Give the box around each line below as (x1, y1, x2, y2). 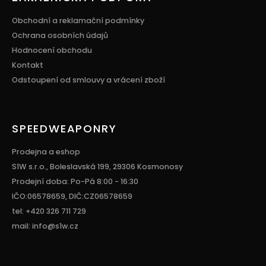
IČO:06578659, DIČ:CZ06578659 (12, 191, 132, 202)
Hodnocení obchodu (12, 45, 92, 56)
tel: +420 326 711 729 (12, 206, 86, 217)
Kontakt (12, 60, 43, 71)
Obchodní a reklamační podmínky (12, 15, 144, 26)
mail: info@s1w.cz (12, 221, 78, 232)
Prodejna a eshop (12, 147, 80, 157)
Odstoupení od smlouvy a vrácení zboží (12, 75, 165, 85)
